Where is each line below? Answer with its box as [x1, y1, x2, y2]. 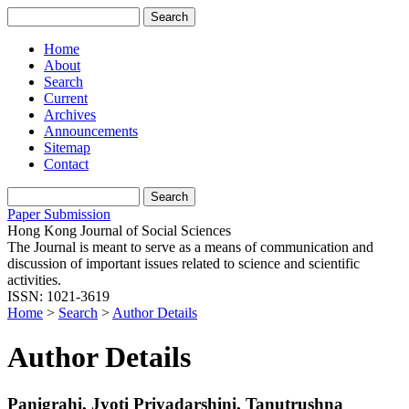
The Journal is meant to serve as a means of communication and [7, 239, 373, 255]
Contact [44, 156, 89, 172]
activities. [7, 272, 61, 288]
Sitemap [44, 140, 90, 155]
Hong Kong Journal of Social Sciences [7, 223, 231, 238]
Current [44, 90, 88, 106]
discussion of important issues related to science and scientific [7, 256, 360, 271]
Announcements [44, 123, 138, 139]
